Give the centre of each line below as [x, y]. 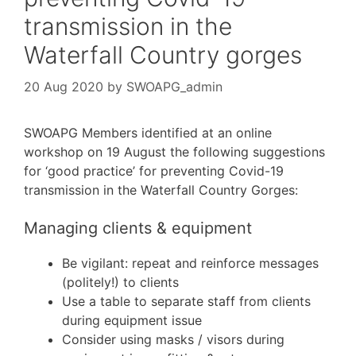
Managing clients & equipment [138, 228]
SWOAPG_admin [174, 86]
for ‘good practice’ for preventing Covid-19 [154, 170]
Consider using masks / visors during [173, 339]
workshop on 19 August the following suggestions [174, 151]
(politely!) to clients [120, 282]
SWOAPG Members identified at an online [148, 132]
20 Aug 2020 [64, 86]
